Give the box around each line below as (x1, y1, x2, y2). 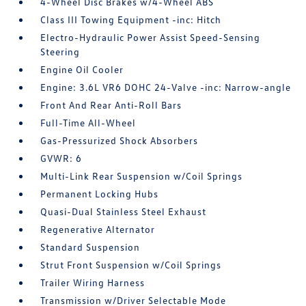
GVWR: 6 (40, 152, 83, 164)
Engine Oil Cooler (40, 64, 124, 75)
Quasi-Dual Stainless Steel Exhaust (40, 206, 207, 217)
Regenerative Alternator (40, 223, 156, 235)
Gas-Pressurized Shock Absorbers (40, 135, 199, 146)
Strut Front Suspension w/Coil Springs (40, 259, 222, 270)
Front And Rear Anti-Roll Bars (40, 99, 182, 111)
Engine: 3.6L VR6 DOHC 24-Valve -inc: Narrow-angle (40, 81, 292, 93)
